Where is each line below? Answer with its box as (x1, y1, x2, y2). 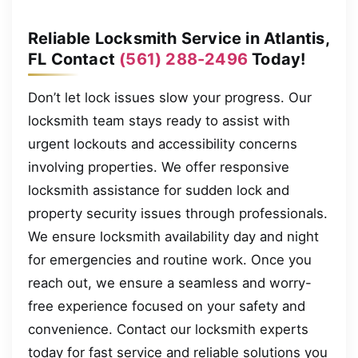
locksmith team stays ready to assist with (28, 112, 290, 129)
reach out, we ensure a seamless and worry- (28, 274, 312, 291)
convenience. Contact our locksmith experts (28, 320, 308, 337)
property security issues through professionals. (28, 205, 328, 221)
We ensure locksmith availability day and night (28, 228, 319, 245)
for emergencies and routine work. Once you (28, 251, 312, 268)
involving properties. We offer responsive (28, 158, 289, 175)
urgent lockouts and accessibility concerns (28, 135, 297, 152)
